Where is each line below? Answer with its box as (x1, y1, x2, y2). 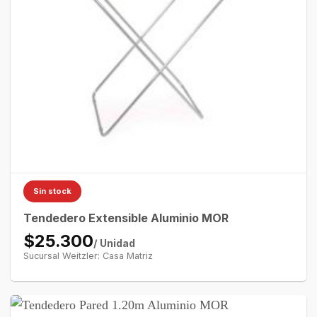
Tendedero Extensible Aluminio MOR (23, 211, 229, 226)
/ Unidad (93, 237, 135, 250)
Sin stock (33, 186, 71, 197)
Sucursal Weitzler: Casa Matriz (23, 250, 153, 262)
